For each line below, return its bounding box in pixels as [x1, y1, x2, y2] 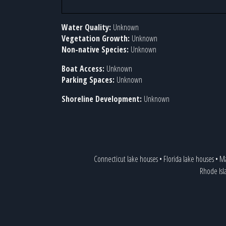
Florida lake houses [163, 153, 214, 164]
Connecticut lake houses [93, 153, 158, 164]
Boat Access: [62, 63, 106, 74]
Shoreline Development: [62, 93, 144, 104]
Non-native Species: [62, 44, 131, 55]
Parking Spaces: [62, 74, 117, 85]
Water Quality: [62, 22, 113, 33]
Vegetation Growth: [62, 33, 132, 44]
